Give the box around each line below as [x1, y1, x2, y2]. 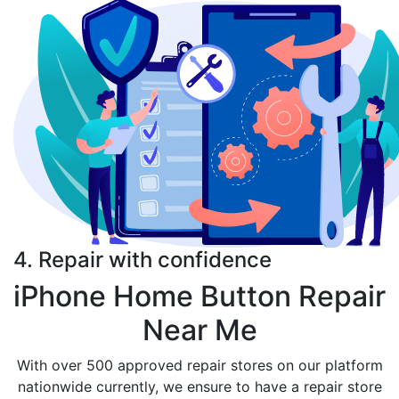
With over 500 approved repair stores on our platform [16, 356, 383, 374]
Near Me [142, 313, 257, 347]
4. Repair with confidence [13, 247, 272, 273]
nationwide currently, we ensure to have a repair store [17, 378, 382, 395]
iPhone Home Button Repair [13, 279, 386, 313]
